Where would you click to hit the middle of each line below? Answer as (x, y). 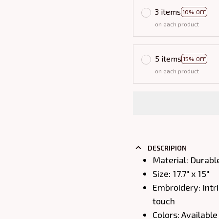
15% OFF (194, 58)
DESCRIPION (167, 148)
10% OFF (194, 11)
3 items (168, 12)
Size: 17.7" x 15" (181, 173)
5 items (168, 59)
